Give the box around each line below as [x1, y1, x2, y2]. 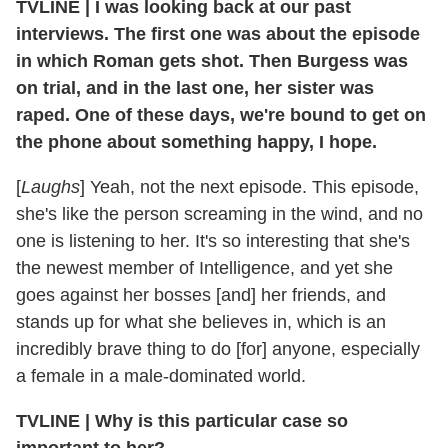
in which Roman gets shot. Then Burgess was [16, 50, 408, 71]
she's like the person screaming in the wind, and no [16, 203, 423, 224]
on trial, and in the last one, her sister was [16, 77, 374, 98]
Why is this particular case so [90, 410, 348, 431]
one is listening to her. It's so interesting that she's [16, 230, 410, 251]
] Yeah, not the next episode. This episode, [80, 176, 419, 197]
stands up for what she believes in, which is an [16, 311, 386, 332]
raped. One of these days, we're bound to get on [16, 104, 426, 125]
